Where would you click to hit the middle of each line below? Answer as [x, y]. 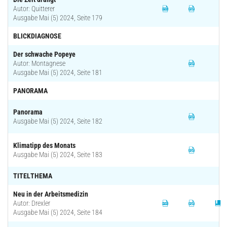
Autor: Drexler [32, 203]
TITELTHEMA [33, 176]
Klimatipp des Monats [44, 145]
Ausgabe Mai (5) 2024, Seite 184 [58, 212]
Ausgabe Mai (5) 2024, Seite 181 [58, 72]
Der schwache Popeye [44, 54]
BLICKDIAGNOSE [37, 36]
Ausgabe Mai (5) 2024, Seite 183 [58, 154]
